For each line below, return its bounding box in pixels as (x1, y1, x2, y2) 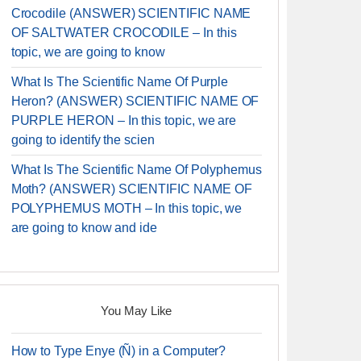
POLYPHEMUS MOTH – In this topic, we (10, 201, 243, 215)
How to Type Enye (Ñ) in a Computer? (10, 344, 226, 358)
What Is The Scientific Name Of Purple (10, 75, 229, 89)
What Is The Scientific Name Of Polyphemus (10, 163, 262, 176)
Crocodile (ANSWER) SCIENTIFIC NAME (10, 6, 251, 20)
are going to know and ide (10, 221, 157, 234)
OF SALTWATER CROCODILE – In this (10, 26, 237, 39)
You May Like (101, 304, 172, 317)
